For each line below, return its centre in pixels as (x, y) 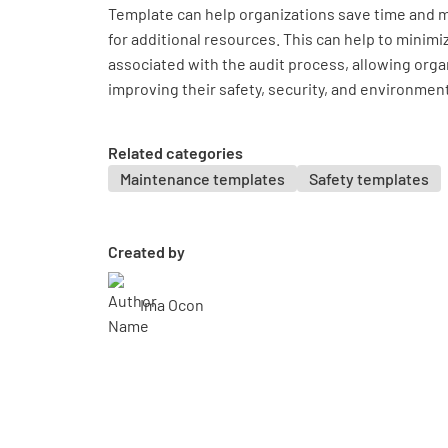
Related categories (175, 152)
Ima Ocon (172, 304)
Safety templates (369, 178)
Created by (146, 251)
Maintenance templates (202, 178)
